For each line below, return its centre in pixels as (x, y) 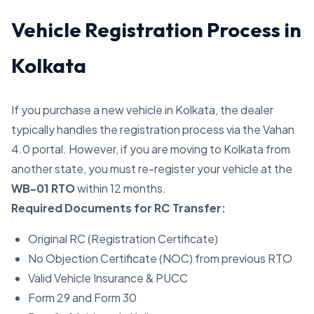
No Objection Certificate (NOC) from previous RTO (160, 258)
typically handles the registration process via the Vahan (153, 129)
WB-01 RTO (43, 188)
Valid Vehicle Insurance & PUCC (108, 278)
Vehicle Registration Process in (156, 29)
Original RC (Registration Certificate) (123, 239)
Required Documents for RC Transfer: (118, 208)
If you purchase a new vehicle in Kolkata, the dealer (142, 110)
